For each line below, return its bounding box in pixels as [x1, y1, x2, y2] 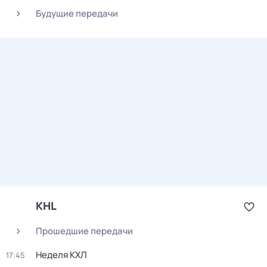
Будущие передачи [36, 7, 118, 20]
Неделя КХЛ [36, 249, 87, 261]
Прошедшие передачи [36, 225, 133, 237]
